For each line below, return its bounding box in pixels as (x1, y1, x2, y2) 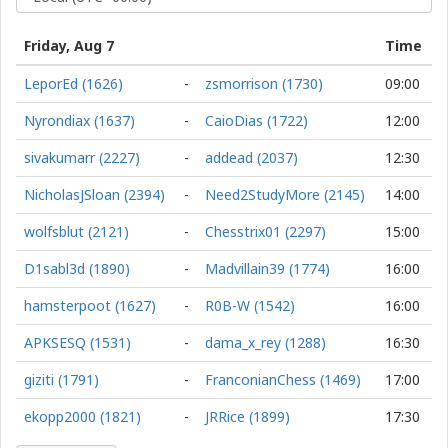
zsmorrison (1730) (205, 74, 323, 93)
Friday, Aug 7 (24, 36, 114, 55)
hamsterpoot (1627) (24, 296, 156, 315)
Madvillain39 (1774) (205, 259, 330, 278)
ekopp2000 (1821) (24, 407, 141, 426)
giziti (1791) (24, 370, 99, 389)
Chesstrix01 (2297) (205, 222, 326, 241)
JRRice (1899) (205, 407, 290, 426)
